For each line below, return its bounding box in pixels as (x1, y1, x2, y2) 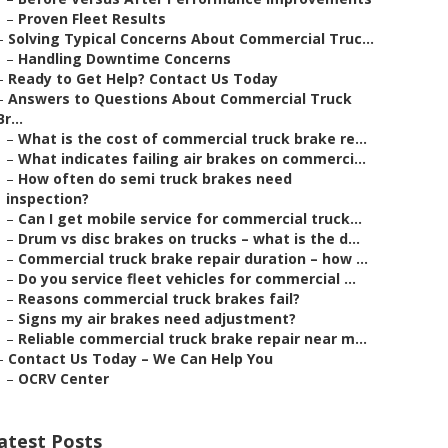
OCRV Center (18, 369, 109, 388)
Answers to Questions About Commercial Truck (8, 89, 352, 108)
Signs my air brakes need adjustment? (18, 309, 296, 328)
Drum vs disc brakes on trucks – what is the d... (18, 229, 360, 248)
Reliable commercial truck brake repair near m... (18, 329, 367, 348)
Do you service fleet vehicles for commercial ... (18, 269, 356, 288)
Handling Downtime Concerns (18, 49, 231, 68)
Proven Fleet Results (18, 9, 166, 28)
